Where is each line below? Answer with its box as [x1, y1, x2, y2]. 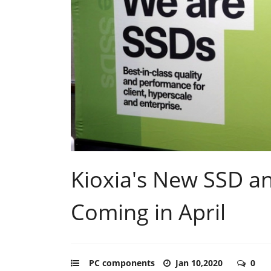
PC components [89, 256, 155, 269]
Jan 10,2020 [175, 256, 225, 269]
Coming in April [71, 197, 226, 227]
